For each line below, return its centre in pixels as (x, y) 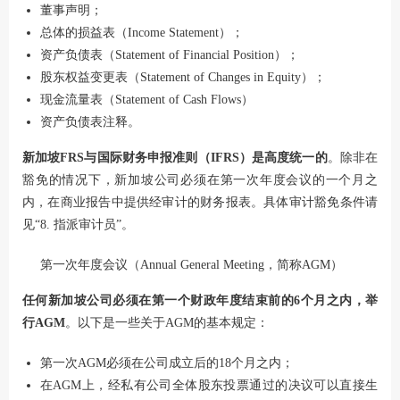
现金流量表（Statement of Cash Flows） (147, 100)
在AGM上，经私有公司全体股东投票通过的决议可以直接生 (209, 386)
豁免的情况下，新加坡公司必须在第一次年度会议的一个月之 (200, 180)
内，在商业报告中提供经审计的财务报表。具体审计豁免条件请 (200, 203)
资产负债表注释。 (90, 122)
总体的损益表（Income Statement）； (142, 33)
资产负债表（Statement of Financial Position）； (170, 55)
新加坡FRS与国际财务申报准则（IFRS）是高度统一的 (175, 158)
